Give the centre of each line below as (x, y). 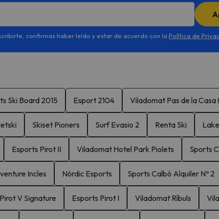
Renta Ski (171, 124)
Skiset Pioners (56, 124)
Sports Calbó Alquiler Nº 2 (171, 173)
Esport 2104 (94, 100)
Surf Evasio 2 (117, 124)
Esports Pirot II (36, 149)
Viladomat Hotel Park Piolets (125, 149)
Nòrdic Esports (87, 173)
